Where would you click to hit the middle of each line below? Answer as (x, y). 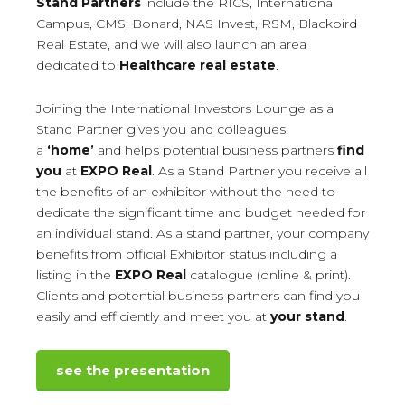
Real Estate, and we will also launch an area (171, 44)
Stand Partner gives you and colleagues (161, 129)
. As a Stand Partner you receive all (259, 170)
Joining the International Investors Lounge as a (185, 108)
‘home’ (71, 150)
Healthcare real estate (198, 65)
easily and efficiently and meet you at (153, 316)
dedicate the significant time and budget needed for (201, 212)
